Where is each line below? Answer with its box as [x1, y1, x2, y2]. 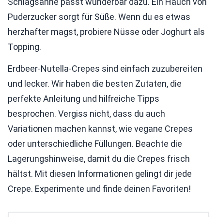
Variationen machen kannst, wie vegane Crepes [8, 124, 193, 134]
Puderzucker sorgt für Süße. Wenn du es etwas [8, 12, 190, 22]
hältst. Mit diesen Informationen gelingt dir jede [8, 169, 192, 179]
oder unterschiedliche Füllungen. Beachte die [8, 139, 182, 149]
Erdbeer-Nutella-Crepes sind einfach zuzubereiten [8, 63, 202, 74]
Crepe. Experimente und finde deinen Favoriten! [8, 184, 191, 194]
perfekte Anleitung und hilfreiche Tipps [8, 93, 159, 104]
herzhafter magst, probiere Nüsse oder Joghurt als [8, 27, 205, 37]
